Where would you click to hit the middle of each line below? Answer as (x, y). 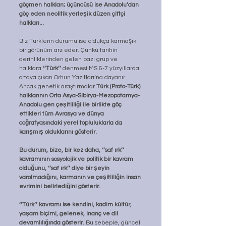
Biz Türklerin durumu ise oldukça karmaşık (78, 41)
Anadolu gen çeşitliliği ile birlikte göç (71, 105)
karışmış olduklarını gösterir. (58, 132)
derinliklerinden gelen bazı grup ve (69, 60)
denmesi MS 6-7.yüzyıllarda (101, 69)
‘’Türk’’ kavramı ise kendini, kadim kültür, (76, 205)
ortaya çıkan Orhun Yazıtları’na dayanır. (74, 78)
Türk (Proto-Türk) (119, 87)
